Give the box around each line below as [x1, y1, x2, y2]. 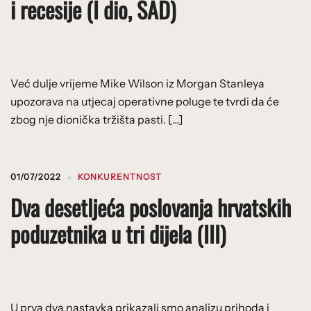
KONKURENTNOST [78, 171, 162, 182]
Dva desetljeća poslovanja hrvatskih [10, 190, 291, 224]
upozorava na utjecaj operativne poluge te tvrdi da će [10, 94, 279, 108]
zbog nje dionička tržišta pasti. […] [10, 112, 183, 126]
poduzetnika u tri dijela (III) [10, 217, 226, 250]
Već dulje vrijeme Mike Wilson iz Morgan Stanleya [10, 76, 264, 90]
